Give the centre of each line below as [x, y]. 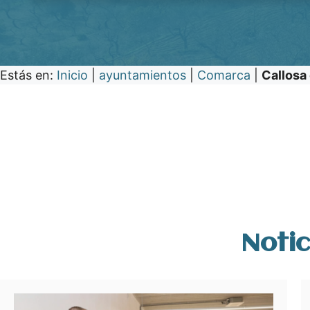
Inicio [72, 75]
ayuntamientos [143, 75]
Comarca [224, 75]
